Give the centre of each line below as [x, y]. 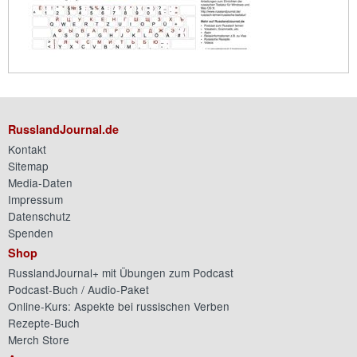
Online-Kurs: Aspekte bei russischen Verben [119, 306]
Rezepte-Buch [44, 323]
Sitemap [28, 166]
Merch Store [39, 340]
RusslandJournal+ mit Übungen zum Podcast [121, 273]
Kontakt [27, 149]
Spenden [31, 233]
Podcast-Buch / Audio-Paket [78, 290]
